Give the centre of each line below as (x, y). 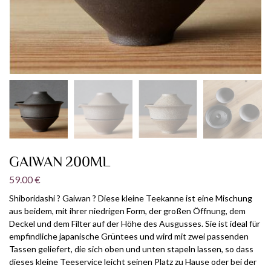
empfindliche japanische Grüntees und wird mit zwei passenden (129, 237)
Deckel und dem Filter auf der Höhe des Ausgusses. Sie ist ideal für (135, 224)
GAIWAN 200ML (60, 162)
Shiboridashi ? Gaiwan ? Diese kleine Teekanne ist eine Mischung (131, 198)
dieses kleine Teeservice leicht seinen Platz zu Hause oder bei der (133, 262)
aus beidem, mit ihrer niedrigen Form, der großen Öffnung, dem (127, 211)
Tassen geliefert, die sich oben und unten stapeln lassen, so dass (131, 249)
